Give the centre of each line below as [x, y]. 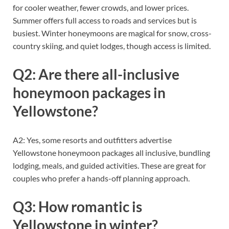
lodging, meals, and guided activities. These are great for [109, 165]
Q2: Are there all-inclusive [96, 74]
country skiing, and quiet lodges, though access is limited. [112, 46]
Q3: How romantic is [77, 206]
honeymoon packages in [89, 93]
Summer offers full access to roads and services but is [105, 20]
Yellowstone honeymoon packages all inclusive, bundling [111, 152]
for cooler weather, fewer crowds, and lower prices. [101, 8]
